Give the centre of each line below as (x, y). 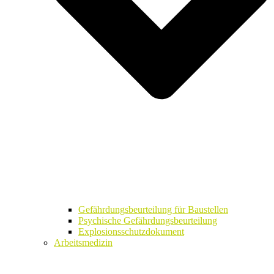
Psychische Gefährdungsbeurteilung (148, 221)
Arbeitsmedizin (83, 243)
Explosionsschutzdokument (131, 232)
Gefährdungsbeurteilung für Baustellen (153, 210)
